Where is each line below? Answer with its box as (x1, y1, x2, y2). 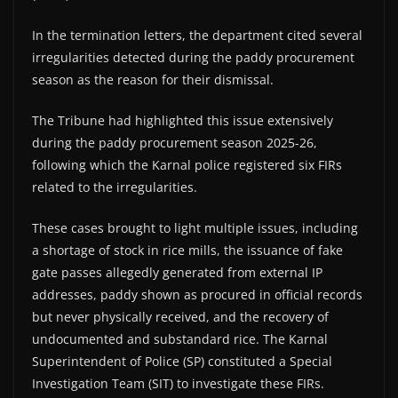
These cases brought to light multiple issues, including (32, 219, 358, 236)
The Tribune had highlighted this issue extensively (32, 111, 333, 129)
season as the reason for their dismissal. (32, 70, 274, 88)
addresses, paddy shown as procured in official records (32, 285, 362, 303)
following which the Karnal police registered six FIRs (32, 155, 342, 173)
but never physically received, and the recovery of (32, 307, 329, 325)
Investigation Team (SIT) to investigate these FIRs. (32, 374, 324, 392)
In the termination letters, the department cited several (32, 26, 362, 44)
